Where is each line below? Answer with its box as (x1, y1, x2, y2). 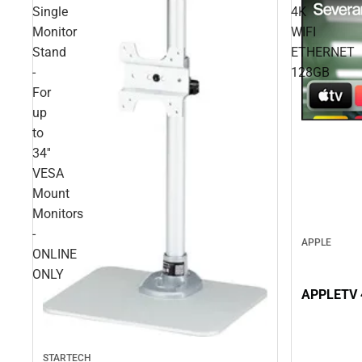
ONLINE (32, 246, 77, 263)
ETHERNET (291, 44, 355, 61)
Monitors (32, 206, 83, 222)
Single (32, 4, 68, 20)
